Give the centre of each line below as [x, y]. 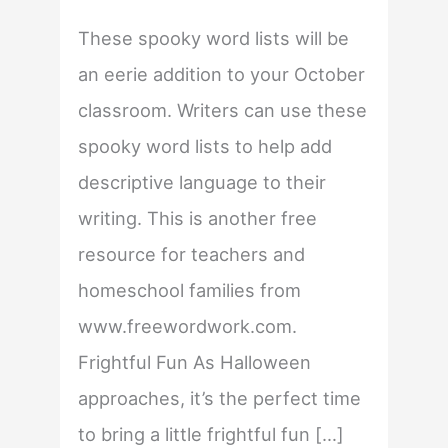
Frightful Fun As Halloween [195, 362]
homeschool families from [190, 290]
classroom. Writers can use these [223, 110]
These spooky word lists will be [214, 38]
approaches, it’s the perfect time [220, 398]
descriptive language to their [202, 182]
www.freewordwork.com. [188, 326]
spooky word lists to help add [205, 146]
